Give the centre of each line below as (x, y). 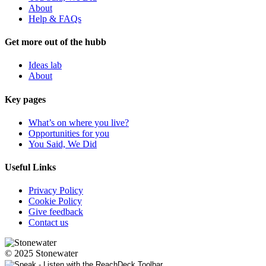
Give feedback (56, 212)
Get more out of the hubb (56, 42)
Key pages (25, 99)
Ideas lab (45, 65)
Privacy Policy (56, 191)
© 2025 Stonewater (41, 254)
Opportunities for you (69, 133)
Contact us (48, 223)
